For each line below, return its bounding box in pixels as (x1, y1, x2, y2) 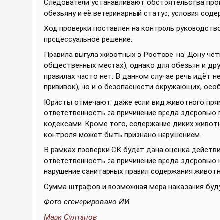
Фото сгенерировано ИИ (44, 197, 130, 206)
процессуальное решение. (44, 35, 132, 44)
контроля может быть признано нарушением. (44, 130, 201, 139)
